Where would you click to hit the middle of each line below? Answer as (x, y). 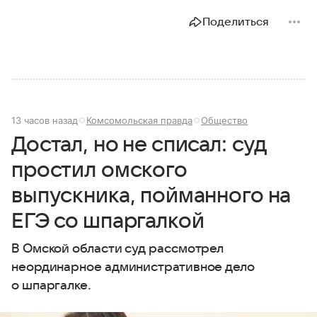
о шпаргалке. (51, 285)
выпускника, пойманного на (151, 195)
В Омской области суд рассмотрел (118, 248)
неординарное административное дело (133, 267)
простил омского (99, 170)
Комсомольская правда (139, 120)
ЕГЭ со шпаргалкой (108, 221)
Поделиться (236, 22)
